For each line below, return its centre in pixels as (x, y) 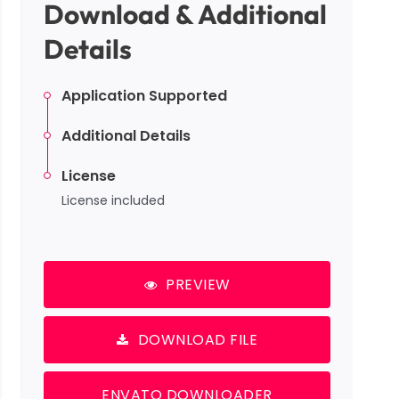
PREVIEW (198, 285)
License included (113, 201)
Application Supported (144, 96)
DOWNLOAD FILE (197, 340)
